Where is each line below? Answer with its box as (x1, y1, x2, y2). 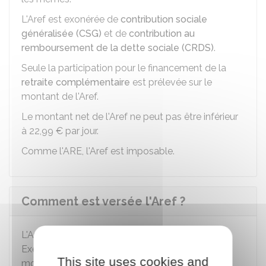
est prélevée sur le (130, 77, 212, 88)
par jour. (63, 125, 99, 137)
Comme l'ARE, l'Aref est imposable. (21, 145, 175, 157)
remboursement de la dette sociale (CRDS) (21, 42, 214, 53)
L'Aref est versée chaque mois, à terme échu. (21, 229, 216, 240)
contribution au (129, 28, 195, 39)
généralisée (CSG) (21, 28, 102, 39)
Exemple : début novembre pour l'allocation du (21, 243, 226, 255)
